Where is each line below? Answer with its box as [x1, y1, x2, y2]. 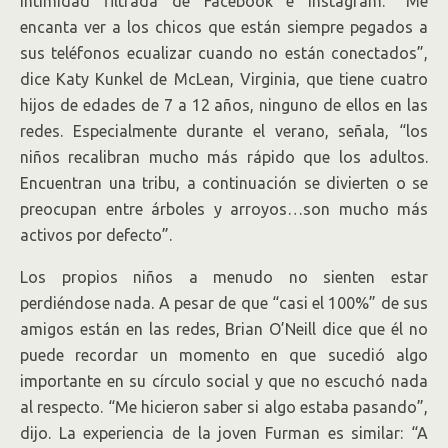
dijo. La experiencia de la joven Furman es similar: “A [20, 424, 428, 442]
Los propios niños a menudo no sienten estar [20, 268, 428, 286]
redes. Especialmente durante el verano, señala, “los [20, 122, 428, 140]
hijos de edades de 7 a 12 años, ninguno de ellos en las [20, 96, 428, 114]
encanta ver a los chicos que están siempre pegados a [20, 18, 428, 36]
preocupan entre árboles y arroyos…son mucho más [20, 200, 428, 218]
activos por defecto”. [20, 226, 172, 244]
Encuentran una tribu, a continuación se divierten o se [20, 174, 428, 192]
